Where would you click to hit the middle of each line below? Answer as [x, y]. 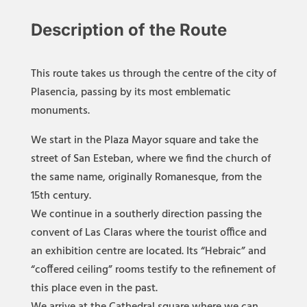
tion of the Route [159, 30]
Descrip [61, 30]
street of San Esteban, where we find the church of [150, 159]
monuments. [60, 111]
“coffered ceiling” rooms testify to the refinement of [153, 270]
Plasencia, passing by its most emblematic [131, 93]
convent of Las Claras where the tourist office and [148, 233]
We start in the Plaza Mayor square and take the [144, 140]
